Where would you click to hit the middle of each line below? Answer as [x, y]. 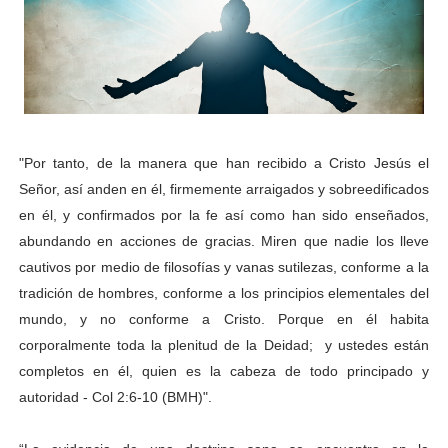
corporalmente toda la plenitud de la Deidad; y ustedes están [224, 344]
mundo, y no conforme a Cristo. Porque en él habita [224, 318]
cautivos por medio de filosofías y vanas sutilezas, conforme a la [224, 266]
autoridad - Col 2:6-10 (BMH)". [115, 396]
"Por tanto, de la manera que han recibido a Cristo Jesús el [224, 162]
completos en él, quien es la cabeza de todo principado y [224, 370]
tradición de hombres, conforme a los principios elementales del [224, 292]
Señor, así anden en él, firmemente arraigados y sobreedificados [224, 188]
